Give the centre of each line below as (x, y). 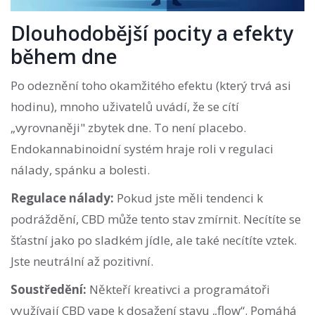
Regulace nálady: (62, 198)
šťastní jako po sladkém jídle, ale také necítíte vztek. (154, 240)
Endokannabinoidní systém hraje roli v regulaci (142, 149)
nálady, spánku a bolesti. (80, 170)
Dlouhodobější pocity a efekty (152, 33)
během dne (64, 57)
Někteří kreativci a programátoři (178, 290)
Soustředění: (49, 290)
